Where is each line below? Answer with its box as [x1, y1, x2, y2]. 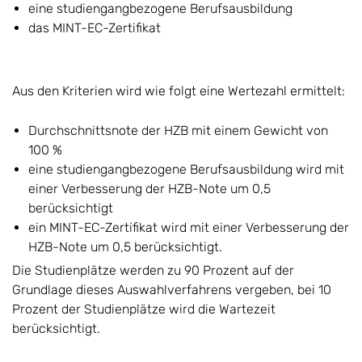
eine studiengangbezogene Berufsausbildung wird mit [28, 161, 344, 177]
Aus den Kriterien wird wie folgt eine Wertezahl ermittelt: [12, 82, 345, 99]
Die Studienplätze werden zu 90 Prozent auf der [12, 262, 294, 278]
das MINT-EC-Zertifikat [28, 19, 161, 36]
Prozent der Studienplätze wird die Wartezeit [12, 301, 276, 317]
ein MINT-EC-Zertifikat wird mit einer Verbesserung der [28, 219, 349, 235]
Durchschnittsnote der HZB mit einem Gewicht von [28, 122, 328, 138]
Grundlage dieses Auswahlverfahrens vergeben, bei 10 [12, 281, 331, 297]
